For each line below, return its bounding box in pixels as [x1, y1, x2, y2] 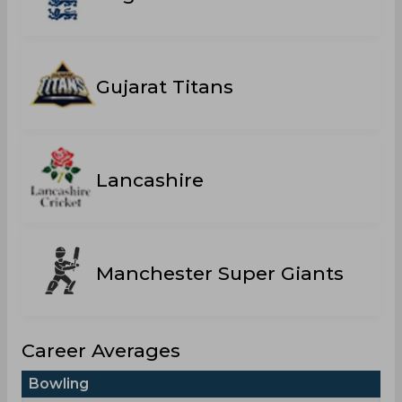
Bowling [29, 375, 89, 392]
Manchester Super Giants [96, 261, 344, 284]
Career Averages [22, 339, 180, 362]
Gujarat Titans [96, 74, 233, 98]
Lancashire [96, 168, 204, 191]
